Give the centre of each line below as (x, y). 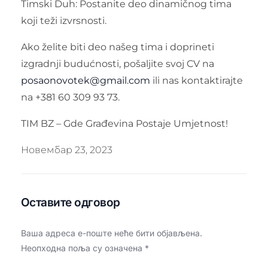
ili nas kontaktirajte (196, 80)
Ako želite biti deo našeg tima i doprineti (117, 47)
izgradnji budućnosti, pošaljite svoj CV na (117, 63)
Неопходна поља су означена (83, 248)
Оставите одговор (70, 202)
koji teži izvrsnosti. (63, 20)
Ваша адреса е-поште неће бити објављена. (111, 233)
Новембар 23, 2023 (66, 150)
